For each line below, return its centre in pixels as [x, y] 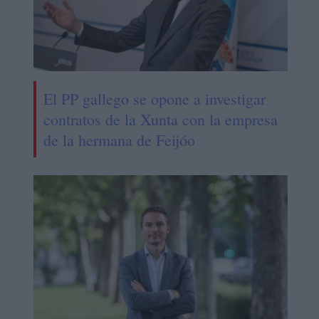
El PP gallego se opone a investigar [154, 99]
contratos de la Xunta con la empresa [160, 120]
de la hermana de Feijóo [119, 140]
